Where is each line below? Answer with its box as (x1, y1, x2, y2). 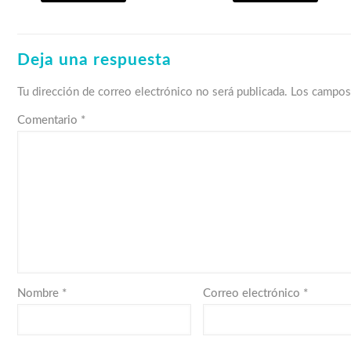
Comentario (17, 114, 81, 127)
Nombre (17, 288, 62, 300)
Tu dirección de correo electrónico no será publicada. (17, 86, 288, 99)
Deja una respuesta (17, 52, 172, 69)
